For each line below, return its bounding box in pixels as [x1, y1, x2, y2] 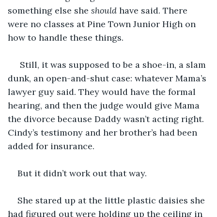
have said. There [117, 4, 190, 16]
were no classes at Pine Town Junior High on [8, 18, 198, 30]
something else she [8, 4, 91, 16]
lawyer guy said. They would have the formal [8, 86, 198, 97]
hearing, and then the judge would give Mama [8, 99, 202, 111]
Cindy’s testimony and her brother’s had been [8, 126, 200, 138]
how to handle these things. [8, 31, 124, 43]
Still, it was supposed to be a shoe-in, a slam [17, 59, 208, 70]
